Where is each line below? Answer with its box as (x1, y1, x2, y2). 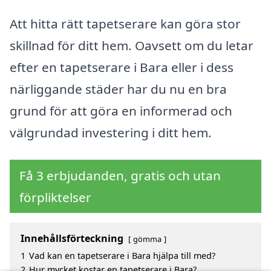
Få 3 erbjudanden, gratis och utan (19, 167, 221, 184)
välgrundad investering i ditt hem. (10, 123, 212, 141)
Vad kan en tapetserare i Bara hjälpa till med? (29, 250, 215, 262)
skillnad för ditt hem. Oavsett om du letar (10, 36, 253, 54)
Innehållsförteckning (21, 232, 123, 246)
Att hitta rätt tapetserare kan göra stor (10, 15, 241, 32)
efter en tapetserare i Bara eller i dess (10, 58, 233, 76)
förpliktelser (19, 189, 91, 206)
